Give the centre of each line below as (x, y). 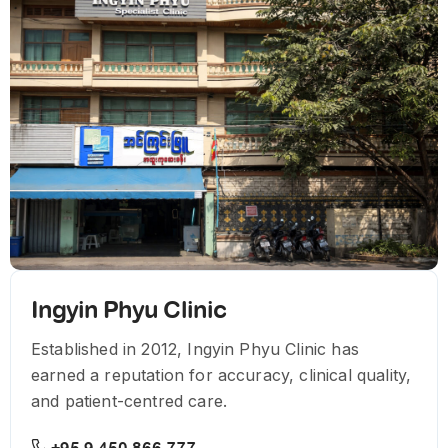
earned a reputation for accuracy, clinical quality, (221, 375)
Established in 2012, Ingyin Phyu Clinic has (195, 349)
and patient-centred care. (129, 401)
